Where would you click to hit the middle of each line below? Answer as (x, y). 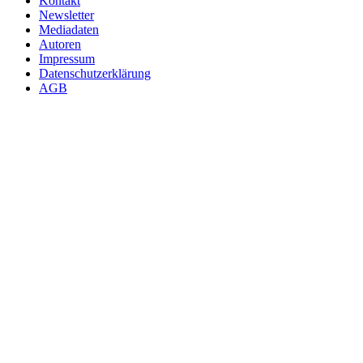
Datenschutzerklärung (95, 74)
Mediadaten (69, 30)
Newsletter (66, 15)
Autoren (60, 45)
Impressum (67, 59)
